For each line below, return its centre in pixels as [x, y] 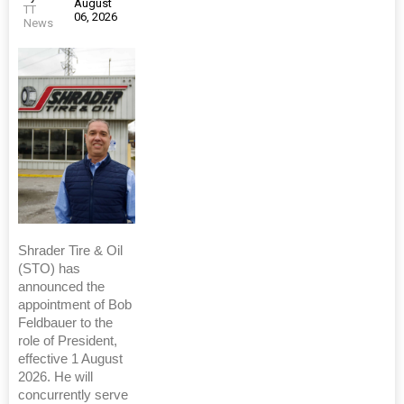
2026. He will [55, 377]
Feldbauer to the [65, 323]
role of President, [68, 341]
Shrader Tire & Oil [70, 251]
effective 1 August [70, 359]
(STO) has [49, 269]
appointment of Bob [75, 305]
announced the [61, 287]
